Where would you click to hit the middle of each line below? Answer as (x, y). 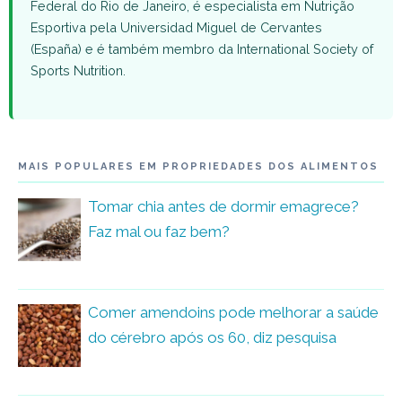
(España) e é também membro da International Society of (202, 49)
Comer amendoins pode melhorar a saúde (233, 313)
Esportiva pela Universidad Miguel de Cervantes (176, 28)
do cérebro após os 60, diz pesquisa (212, 338)
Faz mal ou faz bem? (159, 232)
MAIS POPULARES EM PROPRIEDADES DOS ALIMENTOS (198, 167)
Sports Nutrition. (78, 71)
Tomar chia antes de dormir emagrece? (223, 207)
